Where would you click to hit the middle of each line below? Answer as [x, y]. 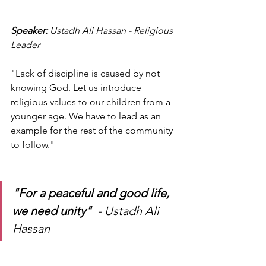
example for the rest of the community [93, 131]
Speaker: [30, 31]
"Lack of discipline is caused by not [86, 74]
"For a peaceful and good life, [92, 193]
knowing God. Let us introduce [77, 88]
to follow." [34, 145]
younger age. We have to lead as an [87, 116]
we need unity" [52, 211]
